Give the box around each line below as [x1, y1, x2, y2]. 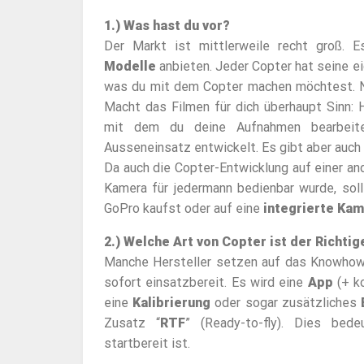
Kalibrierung [132, 295, 211, 311]
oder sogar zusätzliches [210, 295, 362, 311]
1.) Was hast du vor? [103, 18, 230, 34]
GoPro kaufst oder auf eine [103, 201, 263, 217]
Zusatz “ [103, 315, 160, 331]
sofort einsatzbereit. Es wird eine [103, 275, 308, 291]
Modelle [103, 58, 156, 75]
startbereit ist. [103, 336, 190, 352]
